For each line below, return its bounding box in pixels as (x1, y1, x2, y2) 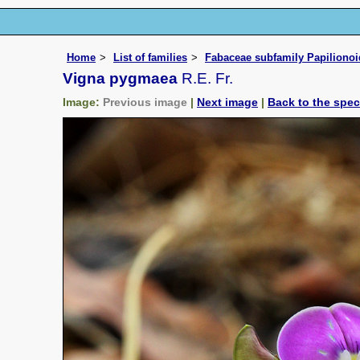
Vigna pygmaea (63, 69, 178, 87)
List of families (113, 51, 187, 63)
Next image (197, 95, 258, 108)
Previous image (103, 95, 187, 108)
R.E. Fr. (178, 69, 233, 87)
